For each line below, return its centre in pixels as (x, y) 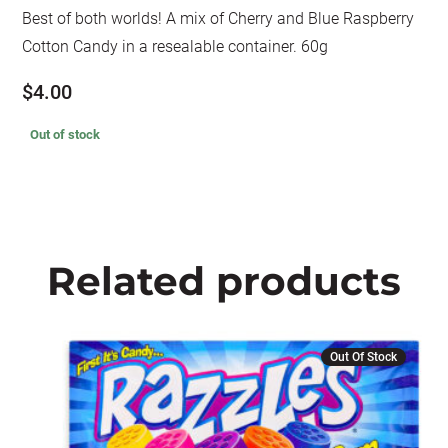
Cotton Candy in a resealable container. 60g (175, 46)
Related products (223, 281)
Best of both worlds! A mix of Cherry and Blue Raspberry (218, 18)
